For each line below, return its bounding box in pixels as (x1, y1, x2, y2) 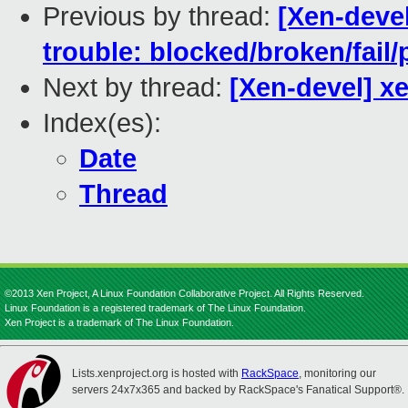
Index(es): (43, 108, 161, 138)
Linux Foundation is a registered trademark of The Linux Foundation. (5, 302, 306, 313)
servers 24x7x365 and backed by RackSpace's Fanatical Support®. (72, 383, 404, 396)
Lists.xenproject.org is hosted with (72, 367, 241, 380)
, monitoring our (299, 367, 376, 380)
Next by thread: (43, 73, 229, 103)
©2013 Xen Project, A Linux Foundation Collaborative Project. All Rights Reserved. (5, 288, 364, 299)
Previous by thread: (43, 2, 278, 32)
